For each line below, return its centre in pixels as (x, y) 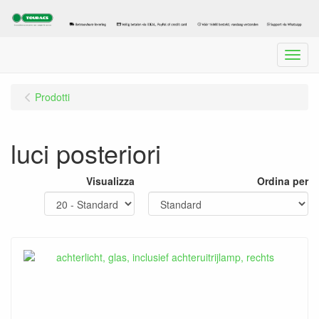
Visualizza (110, 181)
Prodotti (52, 96)
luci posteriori (86, 152)
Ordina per (283, 181)
